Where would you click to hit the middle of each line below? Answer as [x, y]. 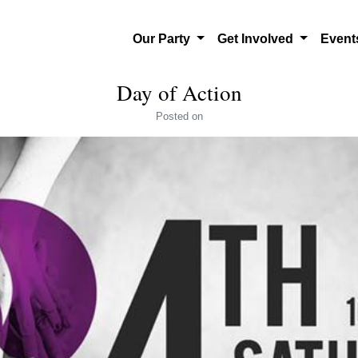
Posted [173, 116]
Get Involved [257, 39]
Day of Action [179, 93]
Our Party [163, 39]
